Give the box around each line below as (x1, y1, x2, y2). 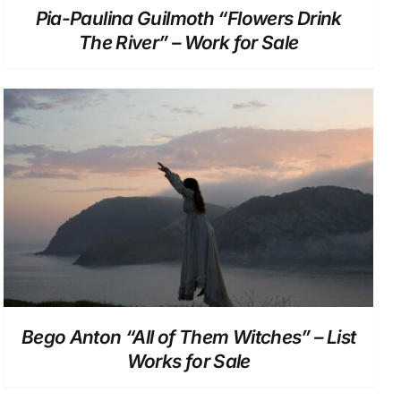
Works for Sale (126, 349, 251, 372)
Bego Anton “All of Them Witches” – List (21, 325, 356, 348)
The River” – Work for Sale (78, 31, 299, 55)
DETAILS (163, 194, 214, 209)
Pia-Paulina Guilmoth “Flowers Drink (35, 7, 342, 30)
